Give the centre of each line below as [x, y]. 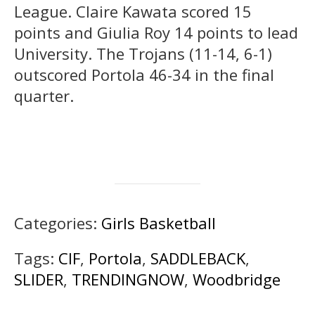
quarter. [44, 95]
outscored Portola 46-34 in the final [144, 74]
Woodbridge [237, 279]
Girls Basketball [159, 223]
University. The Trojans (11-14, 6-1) [143, 53]
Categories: [58, 223]
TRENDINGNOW [128, 279]
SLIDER [39, 279]
